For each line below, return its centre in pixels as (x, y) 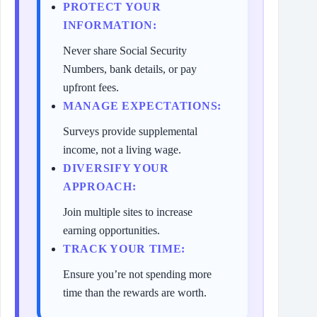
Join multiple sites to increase (128, 212)
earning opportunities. (111, 231)
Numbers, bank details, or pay (130, 69)
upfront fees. (91, 88)
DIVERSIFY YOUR (116, 168)
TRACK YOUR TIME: (125, 249)
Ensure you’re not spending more (137, 275)
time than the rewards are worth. (135, 293)
